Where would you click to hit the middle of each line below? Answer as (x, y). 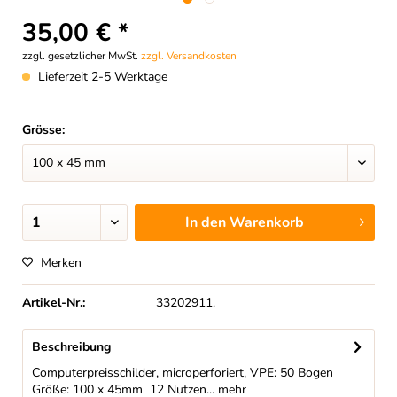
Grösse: (43, 130)
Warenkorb (266, 222)
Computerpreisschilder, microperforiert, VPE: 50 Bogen (183, 373)
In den (205, 222)
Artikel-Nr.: (54, 303)
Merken (61, 263)
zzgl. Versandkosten (189, 56)
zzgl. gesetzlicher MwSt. (82, 56)
